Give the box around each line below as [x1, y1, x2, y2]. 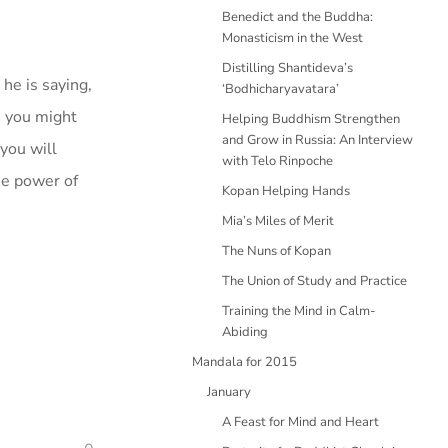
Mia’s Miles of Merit [222, 212, 334, 230]
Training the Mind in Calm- [222, 302, 376, 320]
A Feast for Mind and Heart [222, 413, 379, 431]
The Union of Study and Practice [222, 272, 407, 290]
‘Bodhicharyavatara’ [222, 80, 339, 98]
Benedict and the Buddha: [222, 8, 373, 26]
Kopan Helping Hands [222, 182, 350, 200]
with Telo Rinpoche [222, 152, 333, 170]
